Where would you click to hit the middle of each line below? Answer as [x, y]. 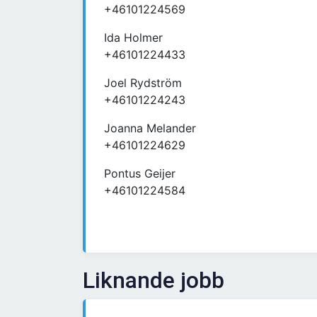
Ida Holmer [133, 38]
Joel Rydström [143, 83]
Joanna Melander [150, 128]
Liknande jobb [154, 281]
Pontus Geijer [140, 174]
